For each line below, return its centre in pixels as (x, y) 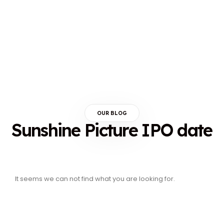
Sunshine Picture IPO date (112, 130)
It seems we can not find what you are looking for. (95, 178)
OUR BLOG (112, 113)
